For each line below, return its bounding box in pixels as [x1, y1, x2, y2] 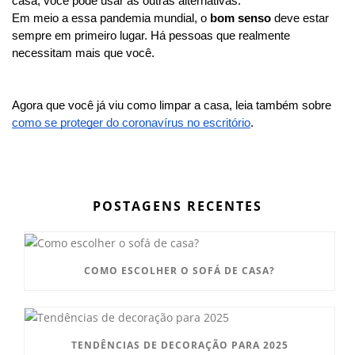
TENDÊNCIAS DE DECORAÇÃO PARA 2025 [71, 338, 288, 353]
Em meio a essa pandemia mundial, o [12, 11, 210, 25]
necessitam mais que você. [12, 46, 158, 59]
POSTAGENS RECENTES [93, 197, 262, 215]
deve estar [274, 11, 329, 25]
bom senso [210, 11, 274, 25]
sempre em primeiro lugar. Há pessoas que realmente [12, 29, 290, 42]
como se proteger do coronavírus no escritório [12, 116, 250, 129]
